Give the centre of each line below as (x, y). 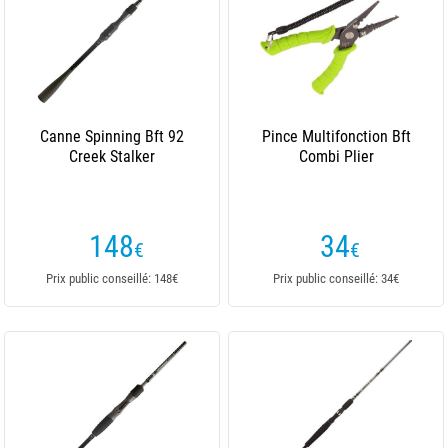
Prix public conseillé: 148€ (112, 278)
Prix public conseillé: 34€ (336, 278)
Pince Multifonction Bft (336, 136)
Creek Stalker (112, 156)
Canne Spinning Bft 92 (112, 136)
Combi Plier (336, 156)
